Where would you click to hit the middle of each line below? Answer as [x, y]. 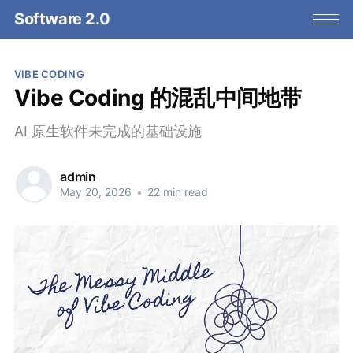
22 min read [176, 192]
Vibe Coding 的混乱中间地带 [158, 97]
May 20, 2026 [95, 192]
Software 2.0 [62, 19]
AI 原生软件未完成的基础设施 [108, 131]
